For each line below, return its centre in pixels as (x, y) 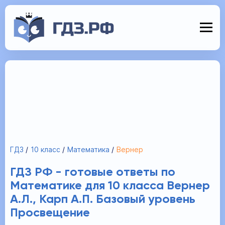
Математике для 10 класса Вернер (110, 186)
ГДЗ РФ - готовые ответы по (93, 172)
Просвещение (50, 213)
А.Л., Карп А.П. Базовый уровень (103, 199)
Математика (88, 149)
